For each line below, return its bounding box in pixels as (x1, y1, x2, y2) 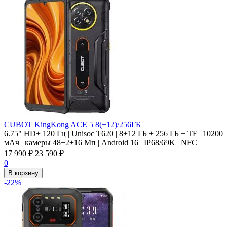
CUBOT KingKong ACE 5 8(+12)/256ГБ (4, 120, 140, 129)
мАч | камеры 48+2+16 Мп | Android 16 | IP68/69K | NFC (4, 138, 197, 147)
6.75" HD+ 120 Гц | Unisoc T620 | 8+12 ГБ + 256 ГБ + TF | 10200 (4, 129, 223, 138)
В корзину (8, 169, 39, 177)
